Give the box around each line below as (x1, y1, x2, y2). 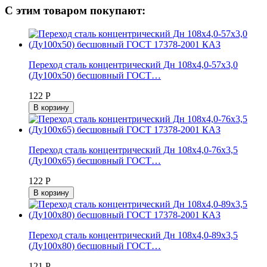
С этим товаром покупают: (5, 4, 145, 17)
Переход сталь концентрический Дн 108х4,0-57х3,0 (29, 59, 238, 70)
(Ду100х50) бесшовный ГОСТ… (29, 70, 161, 80)
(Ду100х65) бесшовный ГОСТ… (29, 155, 161, 166)
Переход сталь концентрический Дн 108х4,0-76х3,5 (29, 144, 238, 155)
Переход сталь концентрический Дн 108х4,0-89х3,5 (29, 229, 238, 240)
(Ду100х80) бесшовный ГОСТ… (29, 240, 161, 251)
